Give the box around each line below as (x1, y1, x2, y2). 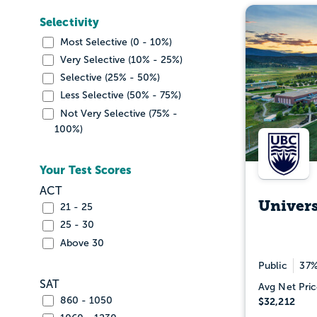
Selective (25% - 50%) (57, 72, 160, 83)
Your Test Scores (40, 163, 132, 177)
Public (258, 260, 287, 271)
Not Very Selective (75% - (57, 108, 178, 119)
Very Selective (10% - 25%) (57, 54, 183, 65)
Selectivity (40, 15, 100, 28)
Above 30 (57, 237, 104, 248)
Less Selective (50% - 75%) (57, 90, 181, 101)
